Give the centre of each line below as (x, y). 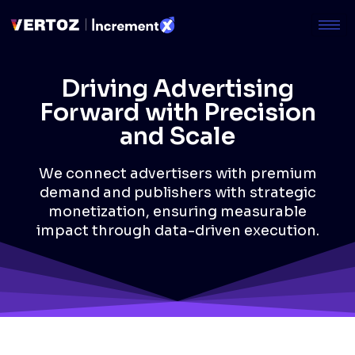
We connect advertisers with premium (177, 174)
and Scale (177, 136)
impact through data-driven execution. (177, 231)
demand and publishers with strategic (177, 193)
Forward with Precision (177, 113)
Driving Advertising (177, 89)
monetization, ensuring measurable (177, 212)
